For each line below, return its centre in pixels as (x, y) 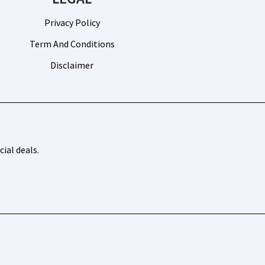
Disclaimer (72, 65)
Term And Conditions (72, 44)
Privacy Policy (72, 22)
